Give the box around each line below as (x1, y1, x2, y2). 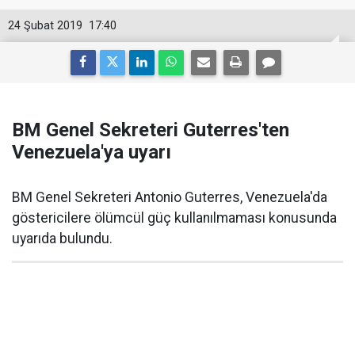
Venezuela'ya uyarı (12, 141, 171, 163)
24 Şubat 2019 (8, 19, 82, 32)
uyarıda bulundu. (12, 231, 113, 246)
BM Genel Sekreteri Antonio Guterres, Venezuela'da (12, 189, 327, 205)
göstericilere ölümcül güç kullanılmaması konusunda (12, 210, 337, 226)
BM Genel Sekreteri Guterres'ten (12, 119, 289, 141)
